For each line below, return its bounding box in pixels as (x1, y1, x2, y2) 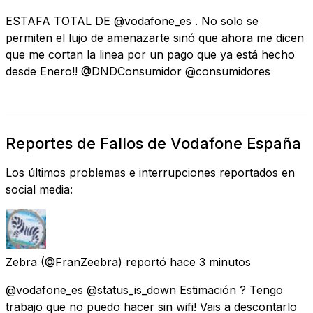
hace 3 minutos (170, 254, 251, 269)
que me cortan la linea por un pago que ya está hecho (6, 47, 295, 61)
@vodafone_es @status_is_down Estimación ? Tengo (6, 282, 283, 297)
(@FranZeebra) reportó (41, 254, 166, 269)
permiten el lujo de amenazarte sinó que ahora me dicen (6, 30, 304, 45)
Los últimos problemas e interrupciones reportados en (6, 165, 295, 180)
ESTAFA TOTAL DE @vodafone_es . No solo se (6, 13, 259, 28)
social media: (6, 182, 73, 196)
